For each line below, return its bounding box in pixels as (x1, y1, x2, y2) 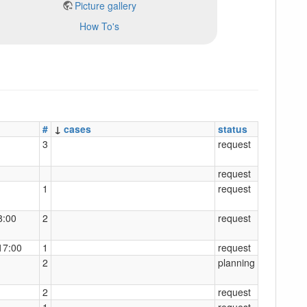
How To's (79, 19, 119, 33)
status (218, 121, 247, 136)
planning (218, 255, 255, 269)
